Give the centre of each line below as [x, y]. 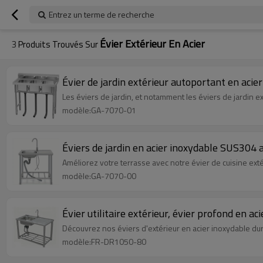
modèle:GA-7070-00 [99, 176]
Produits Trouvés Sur [58, 44]
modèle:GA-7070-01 [99, 110]
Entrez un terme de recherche [102, 14]
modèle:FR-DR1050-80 [104, 242]
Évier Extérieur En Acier [152, 44]
